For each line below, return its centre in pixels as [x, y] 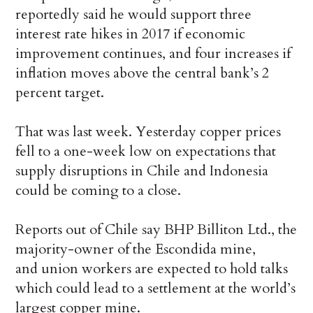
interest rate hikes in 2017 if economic [131, 34]
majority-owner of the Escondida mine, [136, 249]
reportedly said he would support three [134, 15]
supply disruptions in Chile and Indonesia [142, 171]
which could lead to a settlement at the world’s [156, 289]
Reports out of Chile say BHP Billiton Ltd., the [156, 230]
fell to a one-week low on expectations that [146, 152]
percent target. [60, 93]
